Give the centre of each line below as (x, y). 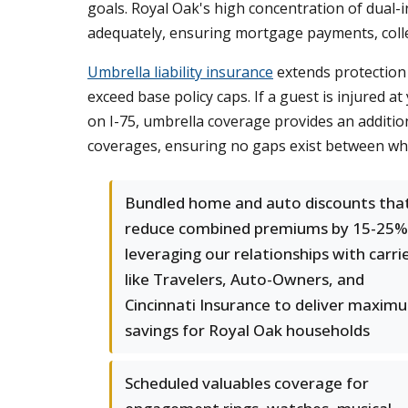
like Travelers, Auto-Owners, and (245, 279)
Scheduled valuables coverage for (247, 383)
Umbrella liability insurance (180, 72)
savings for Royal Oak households (247, 330)
